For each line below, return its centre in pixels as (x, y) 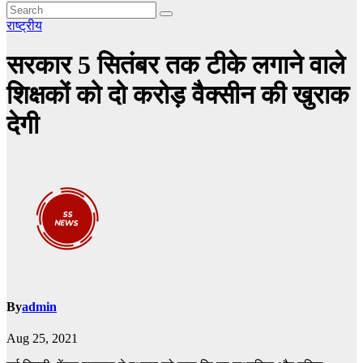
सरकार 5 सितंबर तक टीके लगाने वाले (176, 65)
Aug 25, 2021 (42, 339)
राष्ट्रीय (24, 26)
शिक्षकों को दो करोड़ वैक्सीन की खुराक (178, 95)
